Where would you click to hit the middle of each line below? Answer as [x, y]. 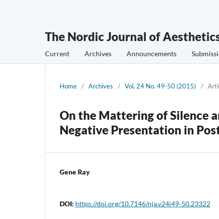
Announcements [152, 53]
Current [57, 53]
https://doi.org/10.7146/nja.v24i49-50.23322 [143, 203]
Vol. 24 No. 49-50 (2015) [160, 86]
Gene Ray [75, 172]
